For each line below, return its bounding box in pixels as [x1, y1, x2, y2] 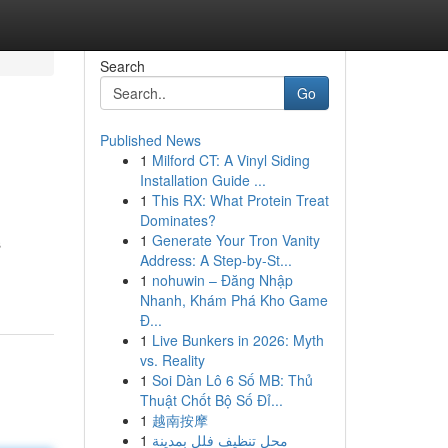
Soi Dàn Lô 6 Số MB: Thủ [151, 370, 313, 390]
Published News [99, 130, 201, 150]
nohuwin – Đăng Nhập [151, 270, 293, 290]
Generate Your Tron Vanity [151, 230, 320, 250]
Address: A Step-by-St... [139, 250, 292, 270]
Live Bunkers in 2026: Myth [151, 330, 324, 350]
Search [99, 56, 145, 76]
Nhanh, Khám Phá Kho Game [139, 290, 328, 310]
